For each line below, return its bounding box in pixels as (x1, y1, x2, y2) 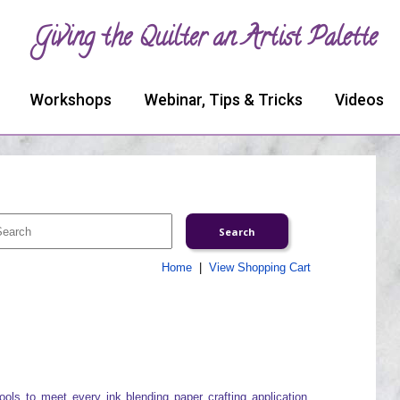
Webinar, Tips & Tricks (144, 91, 303, 109)
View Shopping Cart (208, 261, 311, 274)
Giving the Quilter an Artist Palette (34, 21, 377, 60)
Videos (335, 91, 384, 109)
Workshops (29, 91, 112, 109)
